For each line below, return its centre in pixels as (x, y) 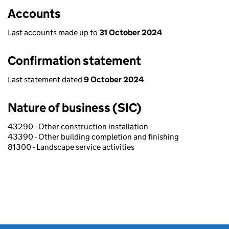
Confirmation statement (74, 61)
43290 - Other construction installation (78, 127)
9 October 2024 (114, 79)
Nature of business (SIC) (75, 108)
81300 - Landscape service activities (71, 147)
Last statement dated (46, 79)
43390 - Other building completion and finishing (93, 137)
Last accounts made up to (53, 32)
